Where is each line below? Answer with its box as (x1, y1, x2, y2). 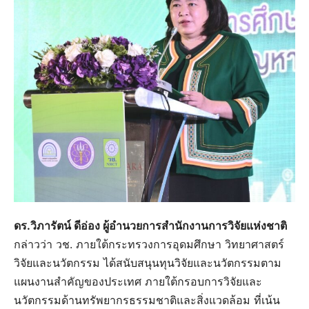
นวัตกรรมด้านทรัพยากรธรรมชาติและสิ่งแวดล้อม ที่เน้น (14, 293, 280, 308)
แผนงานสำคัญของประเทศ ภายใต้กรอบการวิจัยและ (14, 275, 262, 289)
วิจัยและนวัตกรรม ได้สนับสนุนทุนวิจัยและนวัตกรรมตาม (14, 256, 281, 270)
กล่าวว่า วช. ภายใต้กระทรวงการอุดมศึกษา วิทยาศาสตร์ (14, 237, 284, 252)
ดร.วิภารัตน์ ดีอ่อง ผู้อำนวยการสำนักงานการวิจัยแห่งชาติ (14, 219, 287, 233)
